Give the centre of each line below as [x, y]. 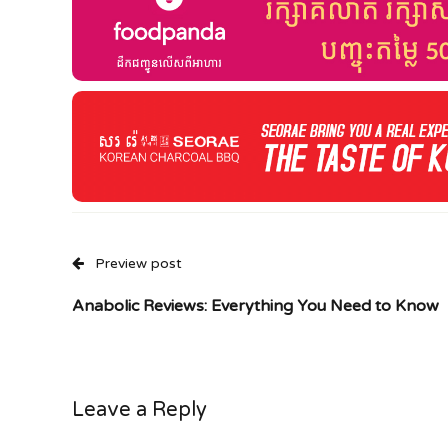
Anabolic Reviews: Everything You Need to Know [255, 306]
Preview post [138, 264]
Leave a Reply [139, 410]
